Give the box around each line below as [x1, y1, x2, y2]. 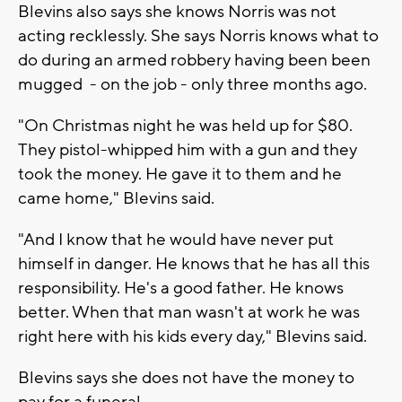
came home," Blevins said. [18, 188, 214, 210]
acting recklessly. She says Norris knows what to [18, 25, 379, 48]
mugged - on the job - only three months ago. [18, 74, 367, 96]
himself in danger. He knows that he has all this [18, 253, 370, 275]
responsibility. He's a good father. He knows [18, 277, 344, 300]
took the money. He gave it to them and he [18, 163, 342, 186]
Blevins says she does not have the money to [18, 367, 354, 389]
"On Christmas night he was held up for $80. [18, 115, 353, 137]
